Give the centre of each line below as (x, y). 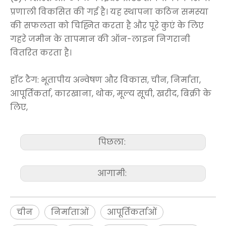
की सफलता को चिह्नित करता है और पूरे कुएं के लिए (107, 25)
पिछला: (113, 142)
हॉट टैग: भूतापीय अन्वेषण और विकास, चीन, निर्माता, (105, 80)
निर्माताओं (70, 212)
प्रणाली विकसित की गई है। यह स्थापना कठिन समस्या (109, 12)
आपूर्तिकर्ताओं (132, 212)
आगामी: (113, 173)
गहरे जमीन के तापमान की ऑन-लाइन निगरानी (100, 39)
